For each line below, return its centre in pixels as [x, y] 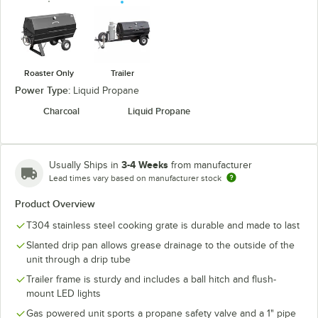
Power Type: [44, 90]
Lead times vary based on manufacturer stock [135, 178]
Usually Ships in [85, 165]
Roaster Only [49, 73]
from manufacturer [212, 165]
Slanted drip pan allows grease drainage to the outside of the [160, 245]
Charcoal [61, 111]
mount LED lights [64, 293]
